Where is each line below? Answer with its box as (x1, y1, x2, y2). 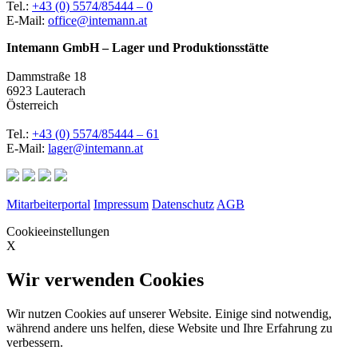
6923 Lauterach (6, 83, 86, 97)
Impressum (93, 197, 149, 211)
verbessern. (6, 335, 63, 349)
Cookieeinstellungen (6, 224, 109, 238)
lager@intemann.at (48, 141, 143, 155)
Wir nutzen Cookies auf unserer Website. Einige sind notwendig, (6, 306, 332, 320)
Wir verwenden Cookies (6, 268, 204, 290)
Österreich (6, 97, 58, 112)
